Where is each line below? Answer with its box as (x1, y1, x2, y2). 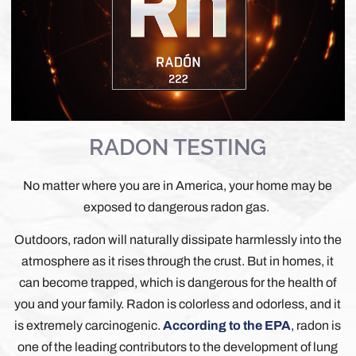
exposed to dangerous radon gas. (83, 199, 273, 214)
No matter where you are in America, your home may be (23, 178, 333, 192)
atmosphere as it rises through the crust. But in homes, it (21, 253, 335, 268)
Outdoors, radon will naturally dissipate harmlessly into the (14, 232, 342, 246)
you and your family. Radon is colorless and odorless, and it (14, 296, 342, 311)
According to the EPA (163, 318, 292, 332)
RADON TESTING (89, 133, 267, 161)
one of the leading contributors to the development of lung (17, 339, 339, 354)
